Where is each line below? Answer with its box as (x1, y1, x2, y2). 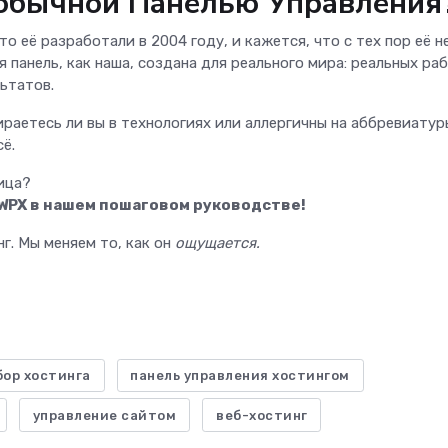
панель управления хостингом (130, 368, 350, 384)
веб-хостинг (216, 407, 308, 423)
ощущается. (175, 233, 260, 252)
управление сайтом (32, 407, 177, 423)
